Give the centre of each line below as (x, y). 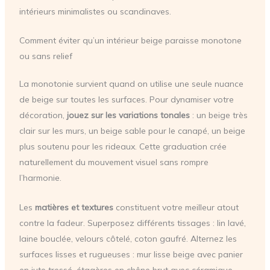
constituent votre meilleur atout (176, 207)
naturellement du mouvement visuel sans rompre (114, 162)
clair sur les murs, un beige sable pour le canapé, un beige (132, 131)
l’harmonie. (40, 178)
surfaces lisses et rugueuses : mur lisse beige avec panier (131, 254)
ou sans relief (46, 56)
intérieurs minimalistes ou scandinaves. (95, 12)
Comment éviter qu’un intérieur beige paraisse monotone (130, 41)
